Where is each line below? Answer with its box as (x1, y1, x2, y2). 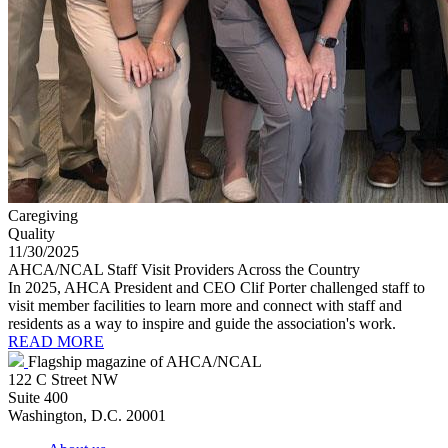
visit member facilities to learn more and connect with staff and (8, 296, 402, 314)
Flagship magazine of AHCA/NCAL (28, 352, 262, 370)
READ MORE (8, 332, 104, 350)
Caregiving (8, 206, 78, 224)
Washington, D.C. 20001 (8, 406, 166, 424)
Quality (8, 224, 55, 242)
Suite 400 (8, 388, 68, 406)
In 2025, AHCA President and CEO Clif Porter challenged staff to (8, 278, 425, 296)
